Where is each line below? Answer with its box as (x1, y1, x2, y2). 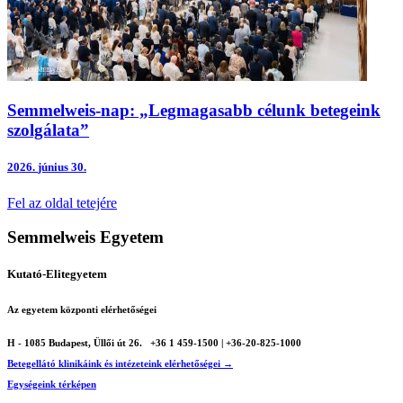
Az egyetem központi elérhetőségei (7, 304, 157, 316)
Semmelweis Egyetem (7, 228, 164, 247)
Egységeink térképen (7, 378, 96, 390)
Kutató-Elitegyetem (7, 267, 107, 282)
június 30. (38, 160, 86, 175)
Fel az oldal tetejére (7, 194, 117, 210)
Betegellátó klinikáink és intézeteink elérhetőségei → (7, 358, 233, 370)
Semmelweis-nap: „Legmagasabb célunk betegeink (7, 101, 381, 121)
